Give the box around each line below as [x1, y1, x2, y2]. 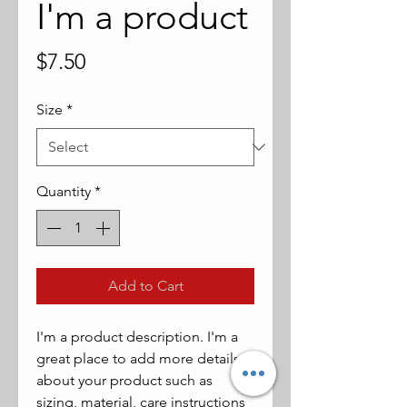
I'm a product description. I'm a [36, 328, 242, 345]
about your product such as [36, 372, 216, 389]
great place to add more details [36, 350, 243, 367]
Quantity [36, 183, 91, 200]
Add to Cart [107, 277, 184, 294]
